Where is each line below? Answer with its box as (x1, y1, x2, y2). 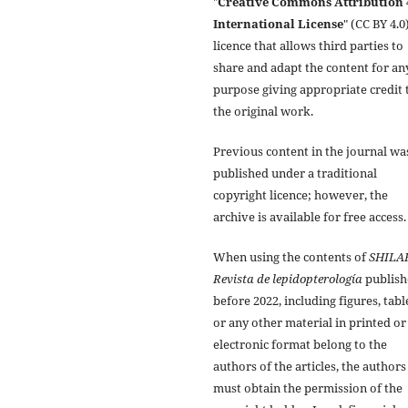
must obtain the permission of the (213, 379, 403, 396)
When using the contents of (213, 248, 369, 265)
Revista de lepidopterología (213, 270, 362, 287)
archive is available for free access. (213, 208, 406, 225)
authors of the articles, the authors (213, 357, 406, 374)
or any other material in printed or (213, 313, 406, 331)
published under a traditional (213, 164, 377, 181)
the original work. (213, 102, 313, 119)
